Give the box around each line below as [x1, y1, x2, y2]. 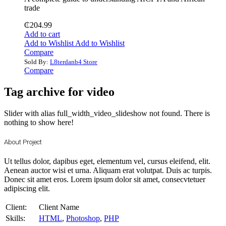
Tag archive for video [4, 85, 115, 99]
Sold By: [24, 58, 50, 66]
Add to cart [24, 30, 60, 39]
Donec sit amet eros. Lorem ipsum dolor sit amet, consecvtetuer [4, 175, 205, 184]
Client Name [39, 203, 79, 212]
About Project [4, 138, 42, 146]
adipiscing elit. [4, 184, 50, 193]
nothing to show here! [4, 118, 74, 127]
